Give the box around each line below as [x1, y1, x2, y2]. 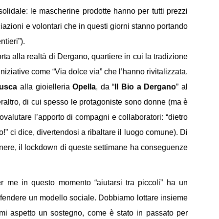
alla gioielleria [17, 82, 73, 91]
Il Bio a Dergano [114, 82, 176, 91]
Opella [72, 82, 96, 91]
